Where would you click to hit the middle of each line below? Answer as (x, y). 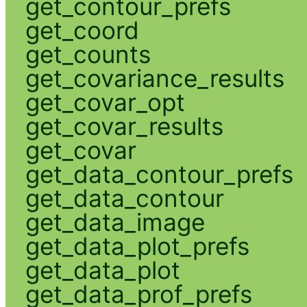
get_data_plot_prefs (137, 246)
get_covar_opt (105, 102)
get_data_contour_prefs (159, 174)
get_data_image (115, 222)
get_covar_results (124, 126)
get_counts (88, 54)
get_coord (82, 30)
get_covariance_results (155, 78)
